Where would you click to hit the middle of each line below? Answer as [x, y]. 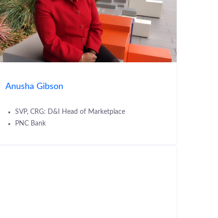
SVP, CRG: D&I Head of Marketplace [70, 112]
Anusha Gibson [34, 86]
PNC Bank [30, 123]
